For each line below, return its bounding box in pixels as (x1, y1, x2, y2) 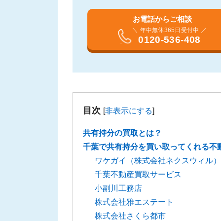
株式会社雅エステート (95, 198, 174, 207)
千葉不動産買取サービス (95, 170, 182, 179)
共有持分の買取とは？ (83, 129, 162, 138)
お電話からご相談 (132, 15, 192, 24)
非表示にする (105, 106, 152, 115)
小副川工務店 (95, 184, 142, 193)
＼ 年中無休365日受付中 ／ (132, 27, 207, 34)
